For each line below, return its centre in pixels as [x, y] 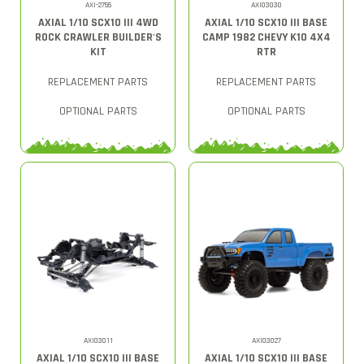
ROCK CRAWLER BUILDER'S [98, 37]
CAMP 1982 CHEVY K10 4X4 [266, 37]
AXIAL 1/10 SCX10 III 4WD [98, 22]
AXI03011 [98, 340]
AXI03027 [266, 340]
